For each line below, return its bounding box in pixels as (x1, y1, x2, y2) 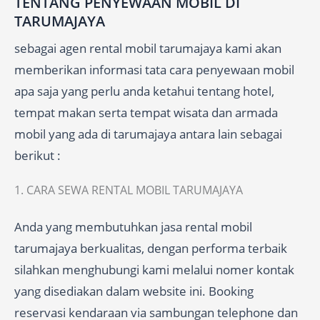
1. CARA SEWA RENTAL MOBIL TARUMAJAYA (14, 182, 243, 198)
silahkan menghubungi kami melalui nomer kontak (14, 261, 294, 278)
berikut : (14, 147, 61, 164)
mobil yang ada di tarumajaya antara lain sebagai (14, 126, 282, 142)
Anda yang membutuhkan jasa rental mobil (14, 219, 252, 235)
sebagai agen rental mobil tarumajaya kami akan (14, 40, 281, 56)
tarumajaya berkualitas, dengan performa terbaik (14, 240, 287, 256)
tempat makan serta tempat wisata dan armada (14, 104, 278, 121)
